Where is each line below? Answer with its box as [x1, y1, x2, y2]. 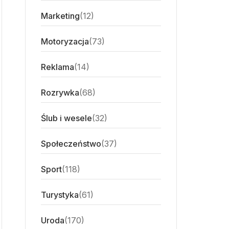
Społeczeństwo [41, 139, 101, 149]
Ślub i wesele [41, 113, 92, 124]
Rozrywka [41, 87, 79, 98]
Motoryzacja [41, 36, 89, 47]
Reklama [41, 62, 74, 73]
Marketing [41, 11, 80, 21]
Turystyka [41, 190, 79, 200]
